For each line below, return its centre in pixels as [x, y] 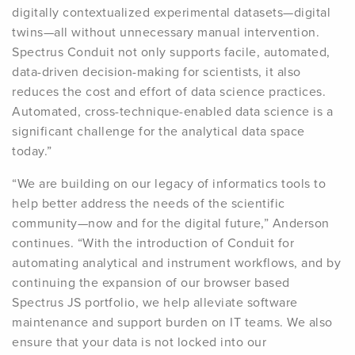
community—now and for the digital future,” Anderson [171, 223]
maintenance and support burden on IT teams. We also [172, 322]
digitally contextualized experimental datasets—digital [171, 12]
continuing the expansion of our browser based [151, 282]
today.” [32, 151]
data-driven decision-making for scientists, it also [157, 72]
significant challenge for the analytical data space [158, 131]
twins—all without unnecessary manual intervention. [166, 32]
